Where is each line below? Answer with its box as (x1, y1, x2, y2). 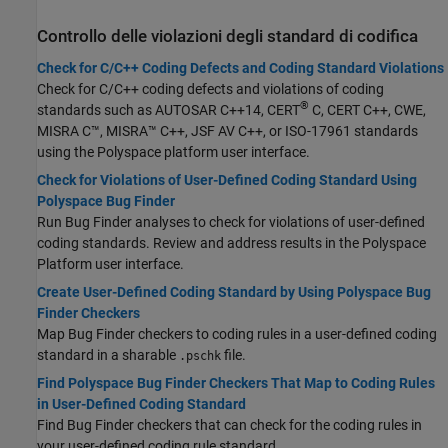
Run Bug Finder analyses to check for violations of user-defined (37, 213, 425, 230)
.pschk (179, 348, 221, 363)
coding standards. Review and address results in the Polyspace (37, 234, 426, 251)
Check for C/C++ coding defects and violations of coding (37, 80, 384, 97)
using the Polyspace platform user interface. (37, 143, 310, 160)
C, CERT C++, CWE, (309, 101, 426, 118)
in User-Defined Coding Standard (37, 395, 246, 412)
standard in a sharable (37, 346, 179, 363)
